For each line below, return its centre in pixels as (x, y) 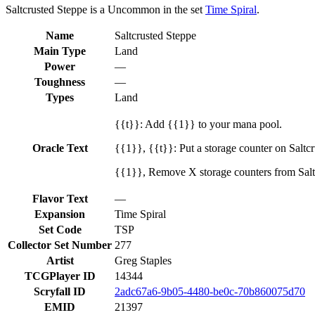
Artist (60, 260)
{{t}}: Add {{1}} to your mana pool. (198, 124)
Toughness (60, 82)
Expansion (60, 214)
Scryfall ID (60, 291)
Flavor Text (60, 198)
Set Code (60, 229)
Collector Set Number (60, 245)
